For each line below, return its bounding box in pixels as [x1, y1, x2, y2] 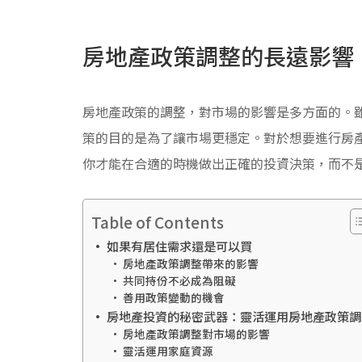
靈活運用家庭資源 [122, 342, 213, 359]
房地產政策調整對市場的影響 [122, 325, 270, 342]
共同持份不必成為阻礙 [122, 271, 236, 288]
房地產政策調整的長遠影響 [82, 39, 354, 72]
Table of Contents [91, 210, 224, 234]
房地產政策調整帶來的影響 [122, 255, 259, 271]
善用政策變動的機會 [122, 288, 225, 305]
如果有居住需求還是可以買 [107, 236, 253, 255]
